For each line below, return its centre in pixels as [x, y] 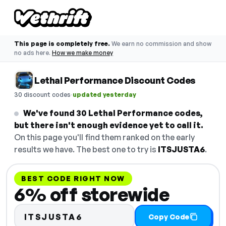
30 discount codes [42, 94]
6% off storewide [92, 194]
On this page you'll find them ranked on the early [104, 137]
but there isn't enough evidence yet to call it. [109, 125]
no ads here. [32, 53]
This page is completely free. [62, 44]
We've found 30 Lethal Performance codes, [113, 113]
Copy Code [169, 216]
